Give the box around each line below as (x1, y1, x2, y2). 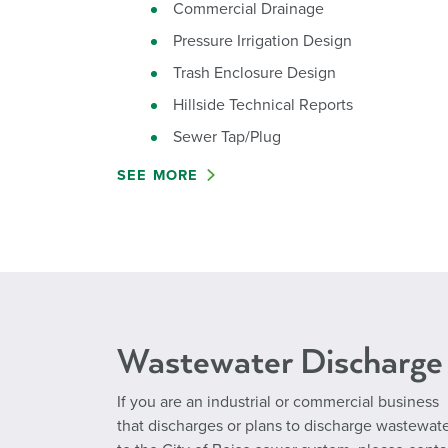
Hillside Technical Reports (173, 95, 353, 115)
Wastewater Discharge (117, 341, 443, 383)
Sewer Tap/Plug (173, 127, 281, 147)
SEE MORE (117, 167, 199, 184)
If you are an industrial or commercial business (117, 392, 439, 412)
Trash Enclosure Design (173, 63, 336, 83)
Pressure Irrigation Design (173, 31, 352, 51)
